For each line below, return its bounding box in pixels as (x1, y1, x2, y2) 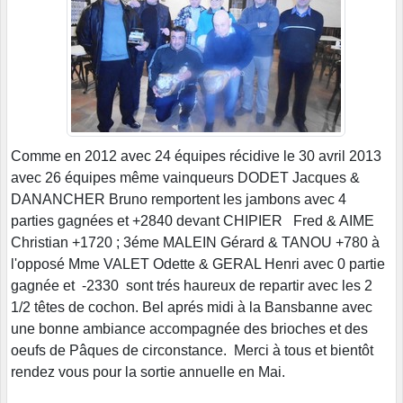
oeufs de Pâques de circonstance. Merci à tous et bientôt (11, 343, 373, 359)
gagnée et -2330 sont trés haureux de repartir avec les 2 (11, 278, 372, 294)
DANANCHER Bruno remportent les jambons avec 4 (11, 192, 346, 208)
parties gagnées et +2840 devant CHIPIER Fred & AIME (11, 213, 374, 229)
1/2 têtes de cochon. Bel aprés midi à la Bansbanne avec (11, 300, 372, 316)
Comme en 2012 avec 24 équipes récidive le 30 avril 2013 (11, 148, 381, 165)
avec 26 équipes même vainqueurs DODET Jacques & (11, 170, 360, 186)
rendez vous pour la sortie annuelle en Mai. (11, 364, 285, 381)
